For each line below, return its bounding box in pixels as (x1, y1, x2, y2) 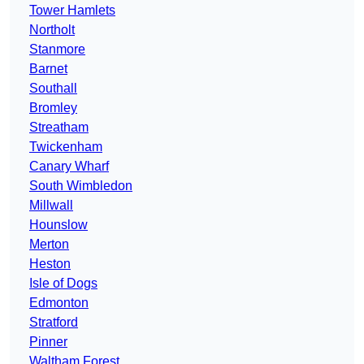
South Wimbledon (29, 179, 132, 193)
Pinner (29, 335, 67, 349)
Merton (29, 237, 69, 252)
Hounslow (29, 218, 88, 232)
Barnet (29, 62, 67, 76)
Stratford (29, 315, 78, 330)
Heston (29, 257, 71, 271)
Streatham (29, 120, 89, 135)
